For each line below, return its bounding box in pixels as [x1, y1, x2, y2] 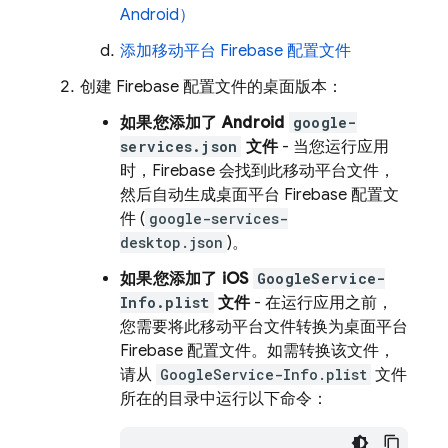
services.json [120, 137, 238, 156]
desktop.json [120, 233, 223, 252]
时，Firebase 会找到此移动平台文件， [120, 161, 395, 181]
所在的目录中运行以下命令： [120, 389, 328, 409]
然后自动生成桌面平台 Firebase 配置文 [120, 185, 399, 205]
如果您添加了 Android [120, 113, 289, 133]
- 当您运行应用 [278, 137, 389, 157]
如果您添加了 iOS [120, 269, 253, 289]
